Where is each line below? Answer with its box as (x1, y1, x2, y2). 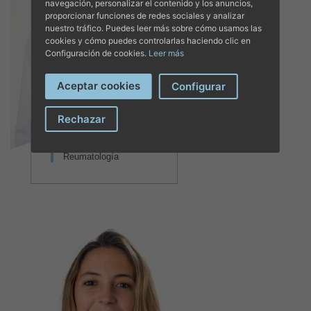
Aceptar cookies (56, 78, 140, 92)
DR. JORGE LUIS (63, 121, 153, 134)
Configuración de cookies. (44, 47, 149, 58)
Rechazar (57, 112, 106, 126)
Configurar (171, 79, 226, 93)
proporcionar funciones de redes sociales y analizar (44, 10, 244, 21)
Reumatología (63, 151, 119, 162)
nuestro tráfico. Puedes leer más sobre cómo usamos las (44, 22, 262, 33)
